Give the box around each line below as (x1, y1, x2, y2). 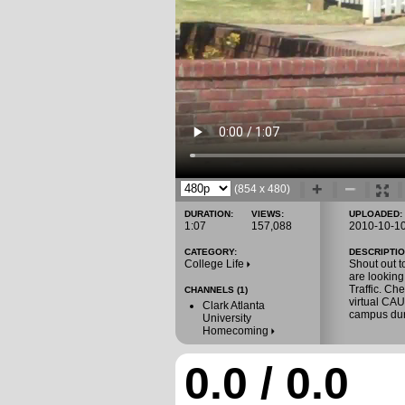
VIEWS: (251, 209, 284, 219)
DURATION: (184, 209, 233, 219)
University (202, 312, 251, 325)
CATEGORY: (184, 247, 237, 257)
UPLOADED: (349, 209, 402, 219)
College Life (184, 258, 247, 270)
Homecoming (202, 325, 271, 337)
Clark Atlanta (202, 299, 265, 312)
